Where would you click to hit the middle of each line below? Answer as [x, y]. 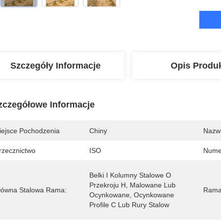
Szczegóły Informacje [55, 66]
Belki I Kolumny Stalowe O [130, 175]
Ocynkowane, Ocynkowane [132, 195]
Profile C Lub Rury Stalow [129, 205]
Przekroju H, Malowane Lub [132, 185]
